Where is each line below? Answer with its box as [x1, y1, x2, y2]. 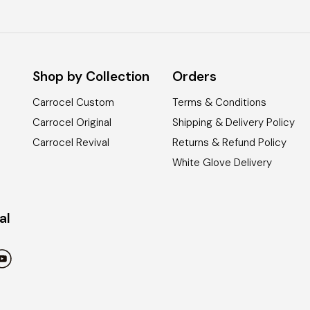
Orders [172, 68, 217, 86]
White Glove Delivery [172, 156, 273, 170]
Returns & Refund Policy [172, 136, 287, 150]
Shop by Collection [33, 68, 150, 86]
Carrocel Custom [33, 95, 115, 110]
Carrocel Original [33, 116, 112, 130]
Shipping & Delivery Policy [172, 116, 295, 130]
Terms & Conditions [172, 95, 267, 110]
